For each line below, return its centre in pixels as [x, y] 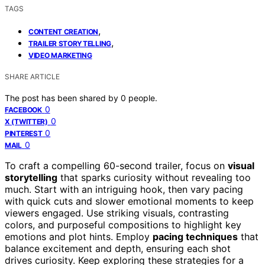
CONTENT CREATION [64, 31]
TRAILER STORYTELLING [70, 43]
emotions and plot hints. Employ [79, 236]
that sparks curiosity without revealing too [154, 177]
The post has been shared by [63, 98]
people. [143, 98]
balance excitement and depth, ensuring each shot [118, 248]
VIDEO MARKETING [60, 55]
